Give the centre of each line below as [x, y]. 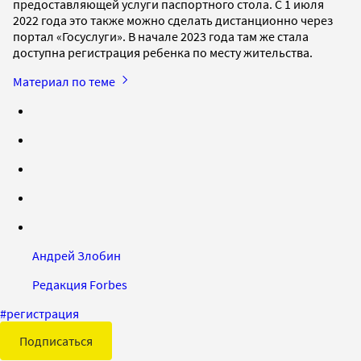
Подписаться [56, 340]
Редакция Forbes [80, 284]
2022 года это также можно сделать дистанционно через [173, 20]
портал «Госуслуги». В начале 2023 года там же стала [161, 36]
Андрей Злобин [77, 255]
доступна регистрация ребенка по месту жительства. [163, 52]
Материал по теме [65, 81]
